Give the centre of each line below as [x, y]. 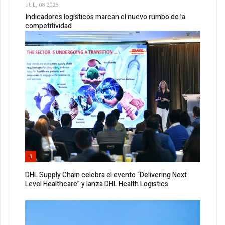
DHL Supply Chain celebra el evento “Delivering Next [106, 175]
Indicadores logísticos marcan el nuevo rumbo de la [105, 17]
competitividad [48, 26]
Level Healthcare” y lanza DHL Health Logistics [97, 184]
